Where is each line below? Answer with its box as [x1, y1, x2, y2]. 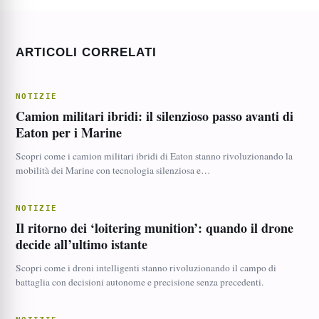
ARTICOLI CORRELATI [15, 46, 157, 59]
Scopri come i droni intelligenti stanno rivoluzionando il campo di [15, 261, 276, 274]
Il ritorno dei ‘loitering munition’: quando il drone [15, 219, 293, 237]
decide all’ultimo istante [15, 235, 147, 253]
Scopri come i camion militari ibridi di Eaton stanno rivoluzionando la [15, 150, 293, 162]
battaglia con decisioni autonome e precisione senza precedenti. [15, 276, 263, 288]
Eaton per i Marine [15, 123, 122, 142]
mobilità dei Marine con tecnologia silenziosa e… [15, 164, 211, 177]
